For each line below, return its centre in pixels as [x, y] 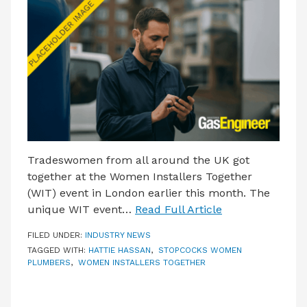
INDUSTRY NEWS [118, 235]
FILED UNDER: [56, 235]
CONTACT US [53, 33]
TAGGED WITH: [58, 250]
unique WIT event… [81, 209]
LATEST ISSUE [56, 7]
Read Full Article [179, 209]
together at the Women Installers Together [140, 176]
